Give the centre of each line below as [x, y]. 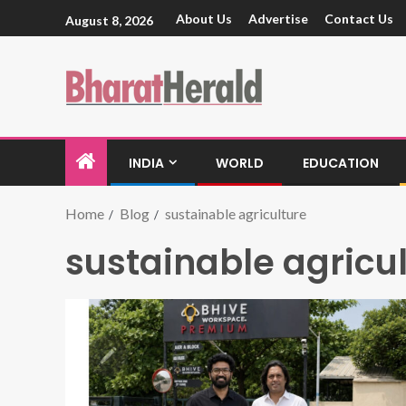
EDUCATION [341, 163]
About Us [204, 19]
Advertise [278, 19]
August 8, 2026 [109, 20]
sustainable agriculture [236, 213]
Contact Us [359, 19]
